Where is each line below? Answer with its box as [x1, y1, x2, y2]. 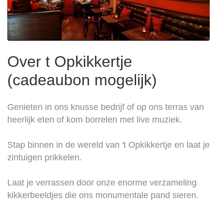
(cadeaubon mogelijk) [7, 71, 157, 89]
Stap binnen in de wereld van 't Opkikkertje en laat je [7, 140, 210, 150]
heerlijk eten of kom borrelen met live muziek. [7, 115, 182, 125]
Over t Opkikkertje [7, 53, 132, 71]
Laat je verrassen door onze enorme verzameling [7, 178, 197, 188]
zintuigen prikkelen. [7, 153, 82, 163]
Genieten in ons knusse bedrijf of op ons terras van [7, 102, 204, 112]
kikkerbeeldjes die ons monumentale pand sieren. [7, 190, 199, 201]
